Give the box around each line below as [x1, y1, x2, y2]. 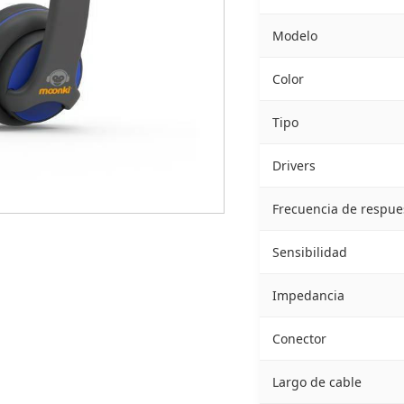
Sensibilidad [271, 243, 347, 261]
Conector [271, 330, 326, 347]
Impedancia [271, 287, 344, 304]
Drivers [271, 157, 316, 174]
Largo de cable [271, 373, 362, 390]
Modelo [271, 27, 317, 44]
